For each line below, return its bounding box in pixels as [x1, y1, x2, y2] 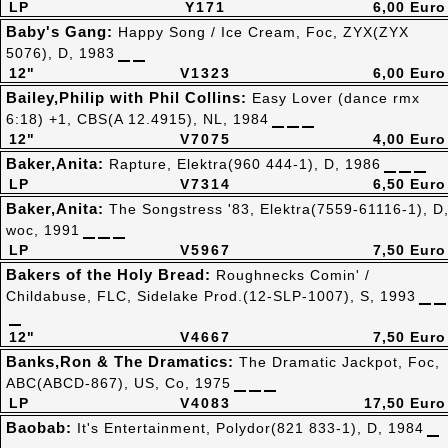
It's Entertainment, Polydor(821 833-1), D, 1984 [77, 420, 424, 436]
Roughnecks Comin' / [216, 267, 370, 283]
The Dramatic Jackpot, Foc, [239, 354, 440, 370]
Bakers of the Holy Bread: [6, 266, 216, 283]
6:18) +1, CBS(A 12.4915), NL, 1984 [6, 111, 269, 127]
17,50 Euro [364, 395, 446, 411]
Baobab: [6, 419, 77, 436]
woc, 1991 [6, 222, 80, 238]
